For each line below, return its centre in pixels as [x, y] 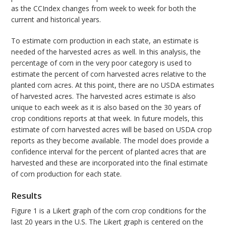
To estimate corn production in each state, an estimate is [105, 40]
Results [27, 195]
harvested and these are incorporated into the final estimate [110, 162]
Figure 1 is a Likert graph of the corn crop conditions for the [109, 210]
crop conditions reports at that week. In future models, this [107, 118]
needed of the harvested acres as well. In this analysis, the [106, 51]
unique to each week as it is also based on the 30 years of [106, 107]
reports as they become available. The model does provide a [110, 140]
